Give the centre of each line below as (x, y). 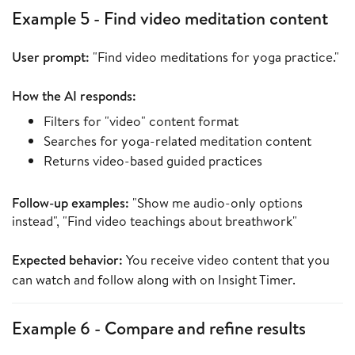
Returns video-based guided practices (153, 161)
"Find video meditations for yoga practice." (214, 57)
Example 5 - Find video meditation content (170, 19)
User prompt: (51, 57)
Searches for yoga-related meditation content (177, 141)
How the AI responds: (74, 96)
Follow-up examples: (71, 203)
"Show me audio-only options (216, 203)
